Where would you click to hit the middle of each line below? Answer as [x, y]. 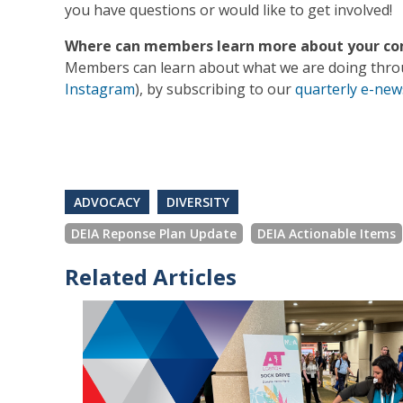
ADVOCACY [107, 202]
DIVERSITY [198, 202]
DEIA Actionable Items [327, 234]
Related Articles [151, 277]
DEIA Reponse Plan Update [154, 234]
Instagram [100, 90]
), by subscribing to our [215, 90]
